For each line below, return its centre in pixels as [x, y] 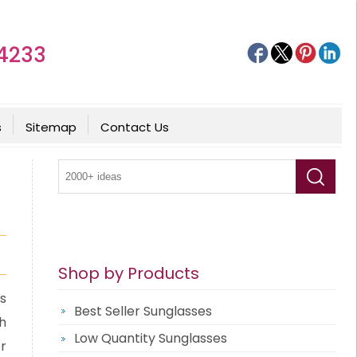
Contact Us [134, 127]
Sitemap [51, 127]
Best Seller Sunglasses [143, 311]
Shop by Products [128, 273]
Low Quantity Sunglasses [150, 338]
